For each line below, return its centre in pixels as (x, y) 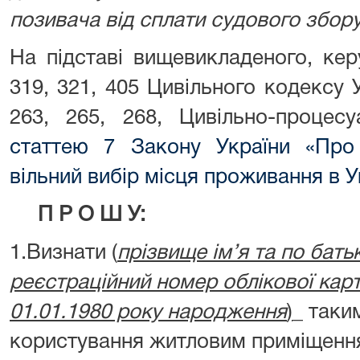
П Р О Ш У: (92, 215)
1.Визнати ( (63, 253)
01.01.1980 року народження (148, 313)
